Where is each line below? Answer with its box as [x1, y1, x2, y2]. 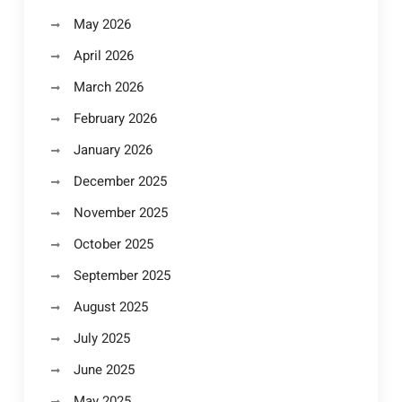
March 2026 [73, 77, 144, 97]
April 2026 [73, 46, 134, 66]
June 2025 [73, 360, 135, 380]
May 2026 [73, 14, 131, 34]
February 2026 [73, 109, 157, 128]
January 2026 [73, 140, 153, 160]
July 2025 [73, 328, 130, 348]
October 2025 [73, 234, 153, 254]
